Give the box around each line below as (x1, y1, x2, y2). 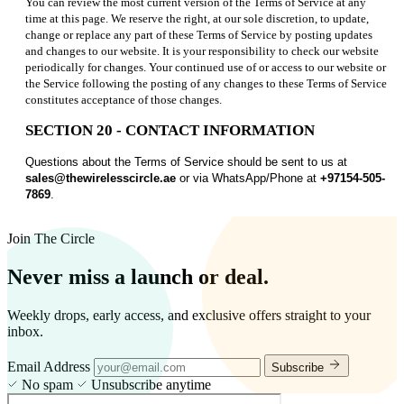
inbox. (7, 324, 43, 340)
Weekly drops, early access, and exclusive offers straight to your (7, 308, 371, 324)
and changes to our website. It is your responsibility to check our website (25, 44, 379, 59)
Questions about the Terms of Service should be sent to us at (25, 155, 347, 170)
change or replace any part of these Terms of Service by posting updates (25, 28, 372, 42)
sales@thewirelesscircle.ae (25, 171, 176, 186)
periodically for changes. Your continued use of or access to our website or (25, 60, 386, 75)
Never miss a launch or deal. (7, 265, 269, 289)
